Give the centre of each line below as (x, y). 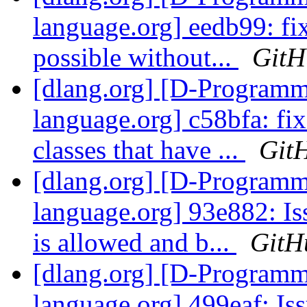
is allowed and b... (135, 243)
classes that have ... (139, 150)
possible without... (136, 58)
